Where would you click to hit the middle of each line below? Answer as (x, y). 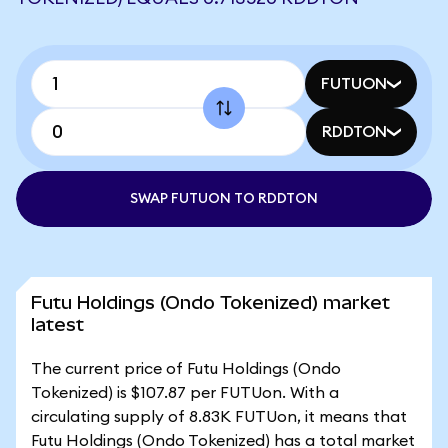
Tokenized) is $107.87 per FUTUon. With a (185, 393)
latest (57, 324)
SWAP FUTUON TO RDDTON (224, 199)
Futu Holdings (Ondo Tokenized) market (210, 302)
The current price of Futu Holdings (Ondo (186, 369)
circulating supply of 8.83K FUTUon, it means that (219, 417)
